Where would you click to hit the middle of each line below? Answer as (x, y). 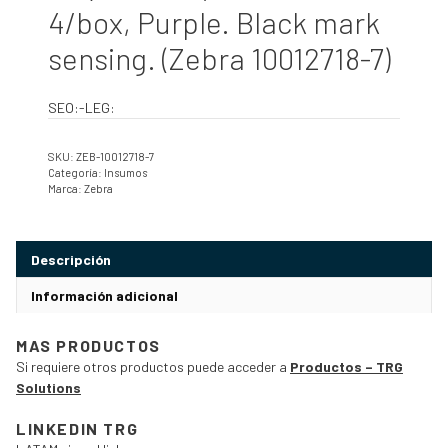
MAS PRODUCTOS (88, 345)
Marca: (66, 188)
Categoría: (76, 172)
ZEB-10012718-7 (115, 156)
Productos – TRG (346, 366)
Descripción (71, 259)
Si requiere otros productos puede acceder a (153, 366)
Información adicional (104, 295)
